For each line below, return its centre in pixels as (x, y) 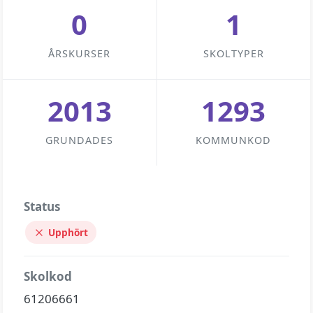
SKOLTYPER (233, 53)
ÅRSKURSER (80, 53)
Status (42, 206)
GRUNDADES (80, 140)
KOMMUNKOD (234, 140)
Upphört (68, 232)
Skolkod (48, 276)
